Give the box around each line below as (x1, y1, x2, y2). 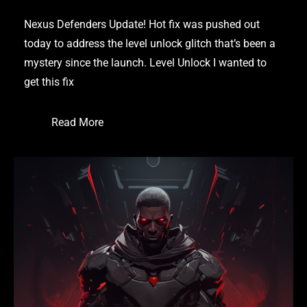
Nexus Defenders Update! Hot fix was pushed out (24, 17, 260, 31)
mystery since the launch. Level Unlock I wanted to (24, 56, 267, 69)
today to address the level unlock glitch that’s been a (24, 36, 275, 50)
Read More (51, 115, 103, 129)
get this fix (24, 75, 74, 88)
